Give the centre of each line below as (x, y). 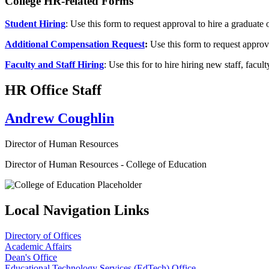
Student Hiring (35, 24)
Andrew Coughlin (59, 119)
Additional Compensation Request (75, 44)
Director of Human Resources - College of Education (106, 165)
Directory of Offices (43, 235)
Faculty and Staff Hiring (54, 65)
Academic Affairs (38, 246)
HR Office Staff (53, 90)
